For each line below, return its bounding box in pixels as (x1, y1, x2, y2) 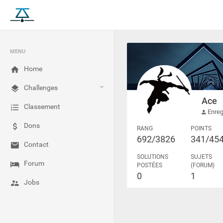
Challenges (24, 84, 58, 92)
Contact (24, 140, 49, 148)
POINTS (191, 125, 212, 132)
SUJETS (191, 153, 213, 161)
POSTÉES (137, 162, 162, 169)
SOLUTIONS (137, 153, 168, 161)
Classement (24, 103, 60, 111)
